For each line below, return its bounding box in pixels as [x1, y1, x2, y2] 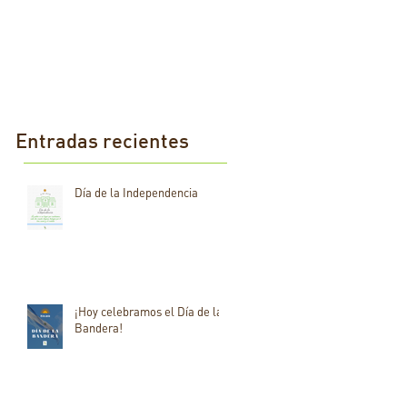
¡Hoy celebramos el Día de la [74, 304, 223, 319]
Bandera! [74, 321, 123, 335]
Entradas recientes [15, 128, 189, 153]
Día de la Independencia [74, 185, 198, 200]
